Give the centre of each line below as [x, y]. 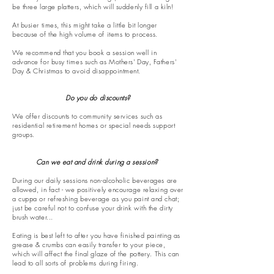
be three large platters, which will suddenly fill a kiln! [93, 6]
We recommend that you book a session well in [85, 52]
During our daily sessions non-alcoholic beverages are [95, 180]
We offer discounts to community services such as [87, 116]
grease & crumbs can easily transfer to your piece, [89, 244]
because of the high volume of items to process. [86, 34]
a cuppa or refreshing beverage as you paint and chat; [96, 198]
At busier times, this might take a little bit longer [85, 25]
